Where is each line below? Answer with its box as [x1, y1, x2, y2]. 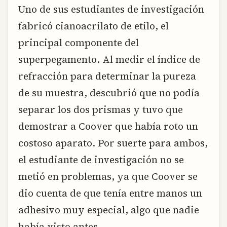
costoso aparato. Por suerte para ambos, [18, 136, 208, 149]
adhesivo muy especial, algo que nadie [18, 203, 199, 216]
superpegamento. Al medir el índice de [18, 52, 200, 66]
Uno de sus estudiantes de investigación [18, 2, 204, 16]
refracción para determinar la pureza [18, 69, 196, 83]
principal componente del [18, 35, 139, 49]
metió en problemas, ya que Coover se [18, 169, 198, 183]
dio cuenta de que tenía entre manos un [18, 186, 202, 200]
